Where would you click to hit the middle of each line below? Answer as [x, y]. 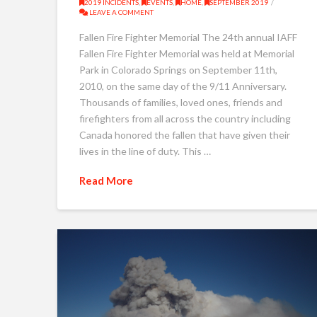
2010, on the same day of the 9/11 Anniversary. [183, 86]
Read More [106, 180]
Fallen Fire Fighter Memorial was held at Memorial [186, 54]
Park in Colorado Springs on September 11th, [178, 70]
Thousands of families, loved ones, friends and [180, 103]
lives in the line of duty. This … [145, 151]
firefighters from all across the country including [185, 119]
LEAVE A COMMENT [120, 12]
